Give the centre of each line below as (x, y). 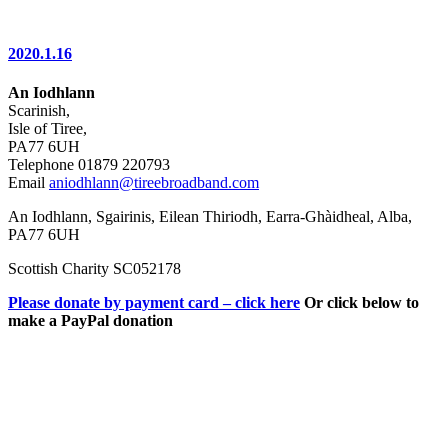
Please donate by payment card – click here (154, 303)
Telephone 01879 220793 (89, 165)
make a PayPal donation (90, 321)
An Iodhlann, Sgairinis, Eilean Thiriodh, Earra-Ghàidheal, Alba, (210, 217)
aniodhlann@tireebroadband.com (154, 183)
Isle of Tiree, (47, 129)
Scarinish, (39, 111)
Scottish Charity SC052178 (94, 269)
